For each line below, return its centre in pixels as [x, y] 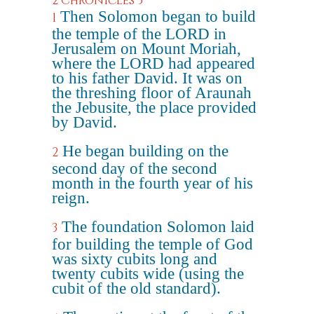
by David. [84, 122]
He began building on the [145, 151]
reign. [71, 198]
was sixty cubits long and [135, 259]
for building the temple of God [152, 244]
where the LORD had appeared [153, 63]
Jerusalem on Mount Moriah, [146, 49]
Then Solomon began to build [158, 16]
